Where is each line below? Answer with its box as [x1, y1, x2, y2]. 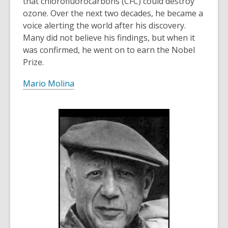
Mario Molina [23, 78, 74, 90]
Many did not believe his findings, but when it [23, 32, 195, 44]
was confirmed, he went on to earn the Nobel [23, 44, 195, 56]
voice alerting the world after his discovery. [23, 20, 188, 32]
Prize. [23, 56, 44, 68]
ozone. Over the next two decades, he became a [23, 8, 203, 19]
